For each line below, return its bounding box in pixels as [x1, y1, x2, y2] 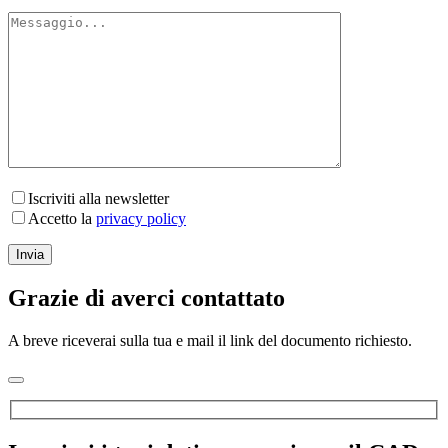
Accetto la [28, 210, 96, 228]
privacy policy [96, 210, 186, 228]
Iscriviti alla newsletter [28, 190, 169, 208]
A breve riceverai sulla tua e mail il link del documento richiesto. [8, 332, 412, 350]
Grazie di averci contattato [8, 285, 285, 312]
